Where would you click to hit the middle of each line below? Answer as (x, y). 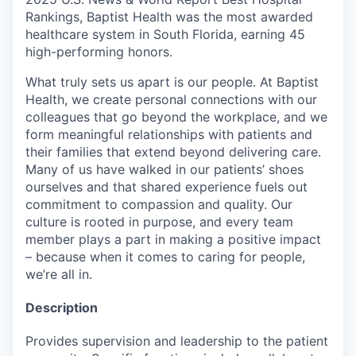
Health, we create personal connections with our (171, 99)
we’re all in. (59, 274)
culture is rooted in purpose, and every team (159, 222)
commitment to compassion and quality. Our (159, 204)
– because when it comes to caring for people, (165, 257)
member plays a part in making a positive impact (173, 239)
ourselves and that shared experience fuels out (166, 187)
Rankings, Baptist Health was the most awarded (169, 17)
